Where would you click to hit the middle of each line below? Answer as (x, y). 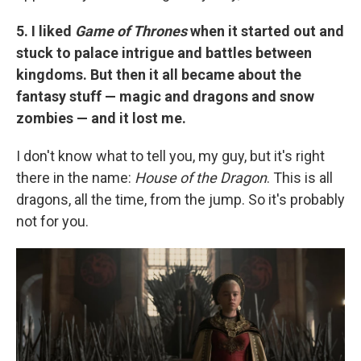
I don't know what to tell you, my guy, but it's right (170, 156)
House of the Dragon (201, 177)
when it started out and (266, 31)
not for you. (52, 221)
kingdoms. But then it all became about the (159, 74)
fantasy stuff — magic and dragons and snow (165, 96)
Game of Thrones (131, 31)
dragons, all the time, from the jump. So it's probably (180, 199)
